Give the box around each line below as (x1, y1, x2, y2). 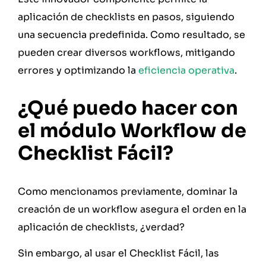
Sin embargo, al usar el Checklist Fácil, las (18, 247, 219, 260)
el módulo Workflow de (18, 118, 246, 142)
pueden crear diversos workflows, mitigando (18, 46, 235, 59)
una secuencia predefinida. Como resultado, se (18, 28, 245, 41)
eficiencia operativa (138, 64, 235, 77)
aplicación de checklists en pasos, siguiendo (18, 10, 235, 23)
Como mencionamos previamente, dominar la (18, 185, 237, 198)
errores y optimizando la (18, 64, 138, 77)
